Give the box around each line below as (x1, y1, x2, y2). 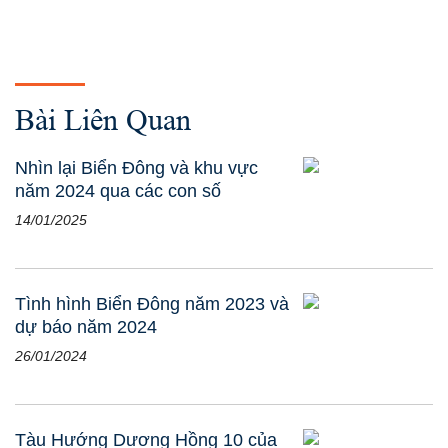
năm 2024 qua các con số (15, 181, 221, 202)
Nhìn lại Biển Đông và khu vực (15, 158, 258, 179)
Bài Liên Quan (15, 103, 191, 137)
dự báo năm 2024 (15, 316, 157, 337)
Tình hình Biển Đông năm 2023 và (15, 293, 289, 314)
